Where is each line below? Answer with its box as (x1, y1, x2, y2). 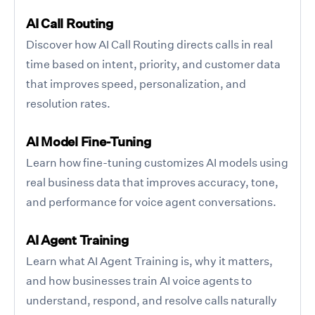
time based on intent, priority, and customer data (26, 56, 281, 71)
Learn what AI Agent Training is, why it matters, (26, 253, 273, 268)
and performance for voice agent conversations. (26, 194, 276, 209)
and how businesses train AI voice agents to (26, 273, 252, 288)
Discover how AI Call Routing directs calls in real (26, 37, 273, 51)
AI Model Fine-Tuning (26, 133, 151, 150)
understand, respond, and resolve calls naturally (26, 292, 277, 307)
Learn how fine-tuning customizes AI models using (26, 155, 288, 169)
